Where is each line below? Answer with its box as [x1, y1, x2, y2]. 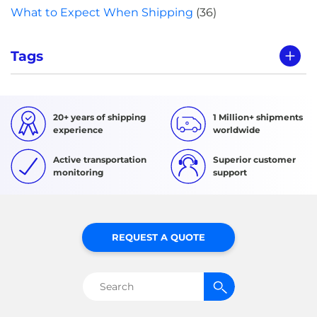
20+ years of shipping [53, 111, 146, 122]
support [213, 166, 247, 178]
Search [98, 279, 133, 292]
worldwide [213, 124, 260, 135]
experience [53, 124, 103, 135]
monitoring [53, 166, 103, 178]
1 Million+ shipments [213, 111, 303, 122]
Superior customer [213, 154, 296, 165]
